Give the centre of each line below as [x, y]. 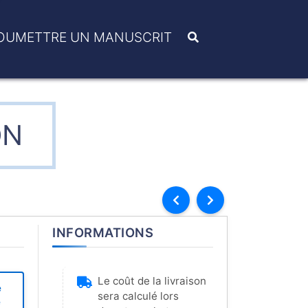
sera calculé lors [138, 296]
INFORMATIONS [103, 232]
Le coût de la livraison [152, 281]
